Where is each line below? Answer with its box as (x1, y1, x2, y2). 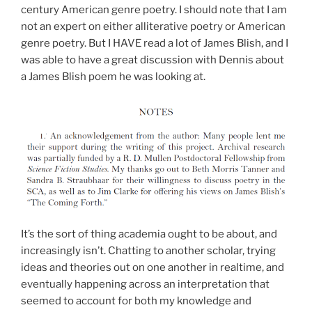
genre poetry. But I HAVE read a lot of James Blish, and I (21, 37, 288, 50)
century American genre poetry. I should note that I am (21, 3, 287, 17)
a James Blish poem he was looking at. (21, 70, 205, 84)
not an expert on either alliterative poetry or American (21, 20, 286, 33)
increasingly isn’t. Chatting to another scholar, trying (21, 244, 276, 258)
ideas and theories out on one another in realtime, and (21, 261, 284, 274)
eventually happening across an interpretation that (21, 278, 270, 291)
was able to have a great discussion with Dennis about (21, 54, 284, 67)
